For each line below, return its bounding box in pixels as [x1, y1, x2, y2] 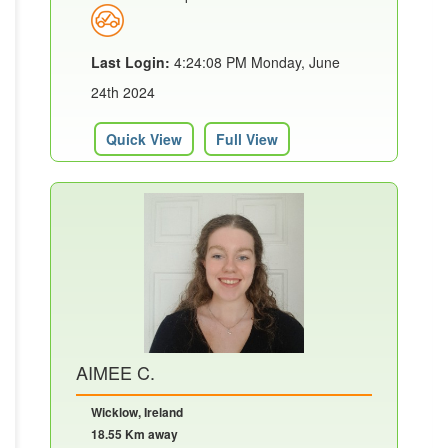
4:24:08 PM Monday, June [170, 52, 340, 73]
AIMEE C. [76, 359, 155, 386]
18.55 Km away [91, 425, 178, 444]
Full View [216, 129, 278, 150]
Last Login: [91, 52, 170, 73]
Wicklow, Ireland [91, 403, 183, 422]
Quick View [106, 129, 182, 150]
